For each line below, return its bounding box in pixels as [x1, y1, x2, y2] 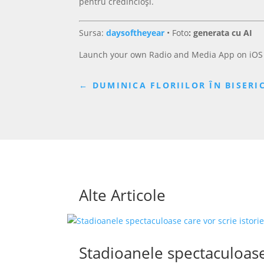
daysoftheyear [106, 27, 165, 38]
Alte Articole [79, 184, 166, 206]
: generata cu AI [189, 27, 253, 38]
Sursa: [79, 27, 107, 38]
